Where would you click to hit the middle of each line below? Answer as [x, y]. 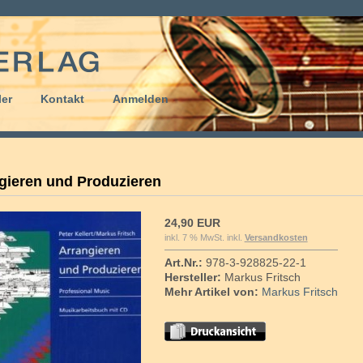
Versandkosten [276, 237]
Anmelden [141, 99]
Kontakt [62, 99]
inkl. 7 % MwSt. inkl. [204, 237]
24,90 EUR [192, 223]
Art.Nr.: [183, 263]
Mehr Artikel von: [211, 292]
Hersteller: [192, 277]
